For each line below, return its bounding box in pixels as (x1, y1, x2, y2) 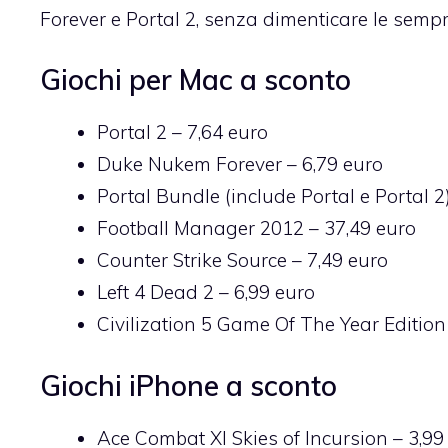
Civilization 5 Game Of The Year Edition (97, 312, 446, 337)
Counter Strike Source (97, 248, 287, 273)
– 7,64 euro (167, 120, 268, 145)
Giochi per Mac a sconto (40, 62, 351, 98)
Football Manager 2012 (97, 216, 304, 241)
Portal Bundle (97, 184, 220, 209)
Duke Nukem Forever (97, 152, 282, 177)
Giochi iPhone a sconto (40, 367, 337, 403)
